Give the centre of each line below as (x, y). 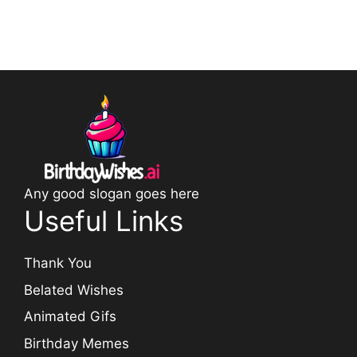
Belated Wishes (74, 290)
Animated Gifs (70, 317)
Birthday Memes (76, 343)
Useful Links (104, 221)
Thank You (58, 263)
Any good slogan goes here (112, 194)
